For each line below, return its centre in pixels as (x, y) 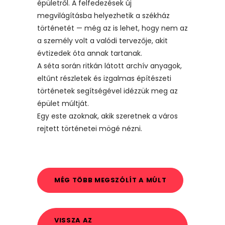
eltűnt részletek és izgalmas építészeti (104, 78)
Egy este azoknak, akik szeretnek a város (107, 116)
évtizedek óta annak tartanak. (90, 53)
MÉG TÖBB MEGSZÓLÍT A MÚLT (110, 180)
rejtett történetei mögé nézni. (90, 129)
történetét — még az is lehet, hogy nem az (113, 28)
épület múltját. (63, 103)
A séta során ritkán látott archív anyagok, (109, 66)
